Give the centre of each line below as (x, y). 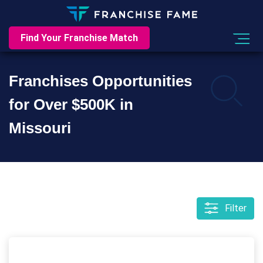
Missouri (40, 128)
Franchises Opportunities (100, 81)
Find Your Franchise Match (79, 38)
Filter (236, 208)
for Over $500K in (71, 104)
